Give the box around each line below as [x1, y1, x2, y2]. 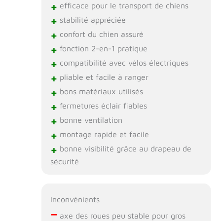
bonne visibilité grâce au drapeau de [57, 144, 191, 153]
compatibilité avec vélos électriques [57, 58, 188, 68]
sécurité [50, 156, 79, 166]
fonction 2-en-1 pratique [57, 44, 147, 53]
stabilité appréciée [57, 15, 126, 25]
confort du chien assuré [57, 30, 144, 39]
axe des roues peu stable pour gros [57, 211, 185, 220]
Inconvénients [50, 194, 100, 204]
